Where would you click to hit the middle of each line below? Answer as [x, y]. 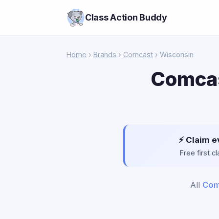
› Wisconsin [173, 55]
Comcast [138, 55]
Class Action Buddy [126, 17]
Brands [105, 55]
